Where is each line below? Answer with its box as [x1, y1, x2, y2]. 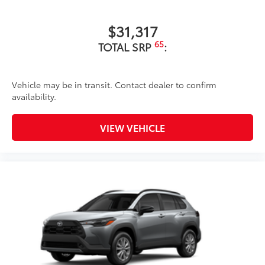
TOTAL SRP [98, 38, 154, 54]
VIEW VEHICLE [100, 120, 165, 134]
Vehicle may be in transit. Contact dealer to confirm [12, 78, 216, 91]
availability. [12, 90, 56, 102]
